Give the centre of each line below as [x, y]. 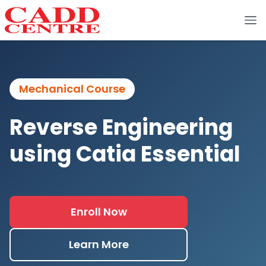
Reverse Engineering [121, 128]
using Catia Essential [125, 154]
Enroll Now [99, 212]
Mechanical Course [72, 89]
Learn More [99, 245]
